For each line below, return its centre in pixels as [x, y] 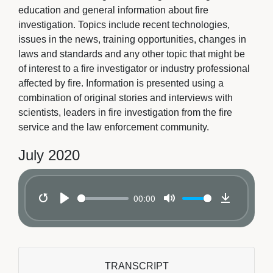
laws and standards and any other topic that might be [132, 54]
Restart [59, 212]
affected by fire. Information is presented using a [121, 83]
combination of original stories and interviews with [126, 98]
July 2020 [49, 155]
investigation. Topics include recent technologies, [124, 25]
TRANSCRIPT [136, 266]
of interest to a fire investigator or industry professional [134, 69]
